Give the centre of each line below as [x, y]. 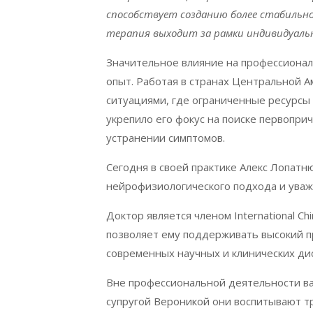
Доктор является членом [170, 216]
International [264, 216]
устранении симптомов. [166, 138]
